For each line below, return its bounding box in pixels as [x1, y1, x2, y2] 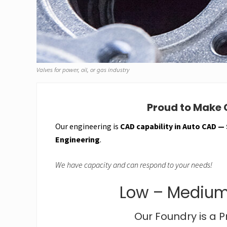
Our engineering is [55, 121, 120, 131]
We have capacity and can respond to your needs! [55, 159, 212, 170]
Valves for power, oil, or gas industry [36, 65, 129, 73]
